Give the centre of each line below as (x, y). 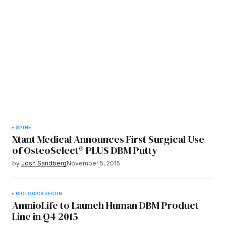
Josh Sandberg (44, 163)
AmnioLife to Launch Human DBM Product (105, 205)
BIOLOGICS (30, 193)
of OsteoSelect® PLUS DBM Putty (85, 150)
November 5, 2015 (93, 163)
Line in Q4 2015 (45, 216)
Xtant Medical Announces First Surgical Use (108, 139)
